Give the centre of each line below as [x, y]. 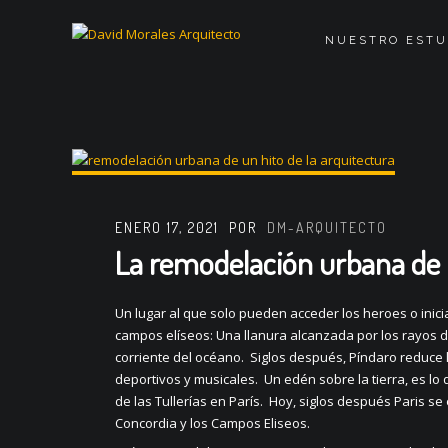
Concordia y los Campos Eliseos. [213, 422]
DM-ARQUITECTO [327, 227]
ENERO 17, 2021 [167, 227]
